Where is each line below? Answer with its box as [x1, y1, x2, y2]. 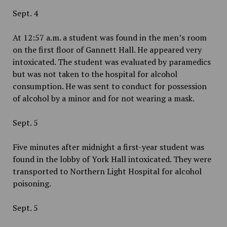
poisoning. [12, 178, 55, 189]
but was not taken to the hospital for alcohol [12, 68, 177, 80]
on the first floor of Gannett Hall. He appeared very [12, 44, 202, 55]
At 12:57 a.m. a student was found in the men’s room [12, 32, 207, 43]
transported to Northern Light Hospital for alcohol [12, 166, 202, 177]
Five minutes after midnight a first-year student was [12, 141, 204, 153]
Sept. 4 [12, 8, 38, 19]
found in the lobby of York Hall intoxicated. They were [12, 154, 211, 165]
